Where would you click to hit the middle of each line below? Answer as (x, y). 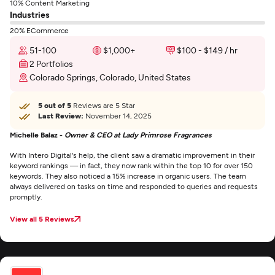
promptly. (26, 196)
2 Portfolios (51, 64)
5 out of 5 (55, 105)
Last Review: (61, 115)
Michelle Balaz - (37, 134)
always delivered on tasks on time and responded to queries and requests (134, 186)
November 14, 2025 (118, 115)
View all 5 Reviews (42, 219)
